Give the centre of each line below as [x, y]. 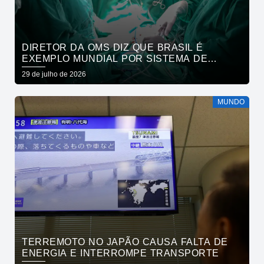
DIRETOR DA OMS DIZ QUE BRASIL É [113, 48]
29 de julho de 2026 [54, 75]
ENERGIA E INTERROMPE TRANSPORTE [121, 253]
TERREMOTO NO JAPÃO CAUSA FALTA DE [125, 242]
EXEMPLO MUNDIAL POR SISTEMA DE [115, 59]
